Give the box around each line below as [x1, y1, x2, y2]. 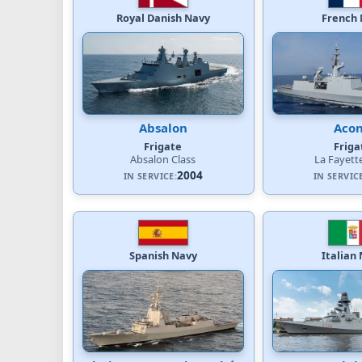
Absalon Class [130, 151, 196, 166]
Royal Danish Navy [116, 10, 210, 25]
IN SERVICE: [123, 169, 178, 182]
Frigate [144, 138, 183, 154]
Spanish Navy [129, 247, 197, 263]
